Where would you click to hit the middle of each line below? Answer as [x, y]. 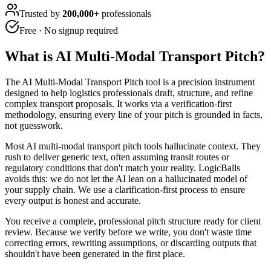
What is [30, 56]
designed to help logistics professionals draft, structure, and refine [129, 93]
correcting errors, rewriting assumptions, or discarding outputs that [131, 243]
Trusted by [41, 13]
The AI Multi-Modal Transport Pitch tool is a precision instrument [130, 82]
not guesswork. [34, 125]
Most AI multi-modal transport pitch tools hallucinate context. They [133, 146]
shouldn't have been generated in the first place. [95, 253]
